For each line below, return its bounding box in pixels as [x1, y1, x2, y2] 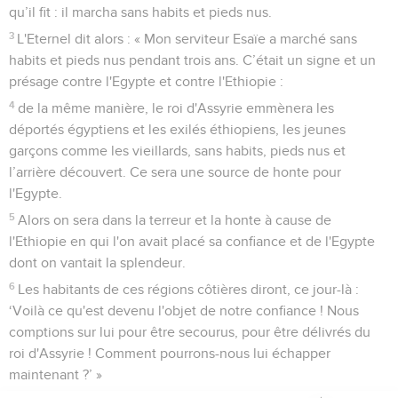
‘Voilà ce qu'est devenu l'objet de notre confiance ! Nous [9, 303, 359, 318]
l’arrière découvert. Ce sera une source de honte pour [9, 164, 341, 179]
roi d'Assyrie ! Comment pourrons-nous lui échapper [9, 346, 330, 361]
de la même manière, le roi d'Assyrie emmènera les [18, 100, 335, 115]
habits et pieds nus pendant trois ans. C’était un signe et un [9, 52, 376, 68]
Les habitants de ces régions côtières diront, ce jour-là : [18, 282, 360, 297]
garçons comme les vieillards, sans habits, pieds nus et [9, 143, 346, 158]
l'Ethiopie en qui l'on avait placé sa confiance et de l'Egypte [9, 234, 375, 249]
